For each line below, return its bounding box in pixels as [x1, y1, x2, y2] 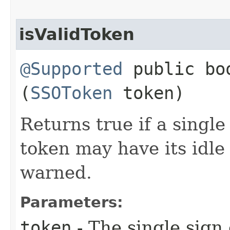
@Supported [20, 58, 123, 79]
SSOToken [30, 82, 112, 103]
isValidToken [19, 25, 135, 44]
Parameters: [20, 193, 123, 211]
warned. [20, 162, 92, 183]
